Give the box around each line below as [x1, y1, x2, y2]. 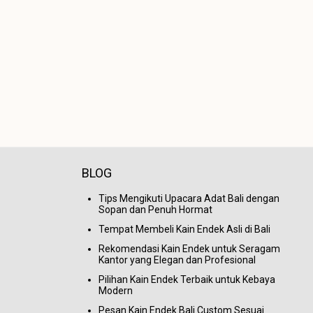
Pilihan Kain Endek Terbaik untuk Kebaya [99, 274, 275, 285]
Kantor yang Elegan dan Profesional [99, 254, 256, 265]
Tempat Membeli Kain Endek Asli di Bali [99, 224, 270, 235]
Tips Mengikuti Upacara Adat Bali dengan [99, 193, 279, 204]
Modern [99, 285, 133, 296]
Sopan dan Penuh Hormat [99, 204, 212, 215]
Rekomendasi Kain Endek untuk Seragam [99, 243, 280, 254]
